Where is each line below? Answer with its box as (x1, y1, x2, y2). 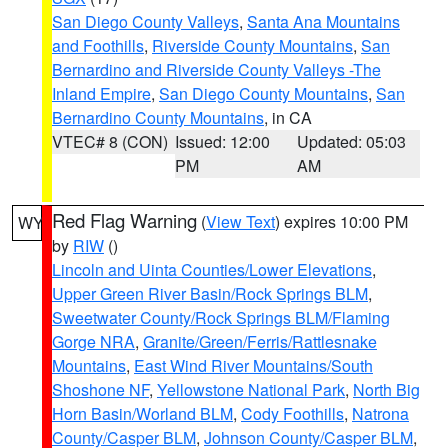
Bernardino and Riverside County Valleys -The (52, 58, 381, 81)
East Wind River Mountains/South (134, 354, 373, 377)
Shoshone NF (52, 378, 149, 401)
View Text (206, 210, 275, 233)
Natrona (352, 402, 409, 425)
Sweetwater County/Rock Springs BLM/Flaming (52, 306, 390, 329)
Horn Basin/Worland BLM (52, 402, 233, 425)
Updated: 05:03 (297, 130, 407, 153)
